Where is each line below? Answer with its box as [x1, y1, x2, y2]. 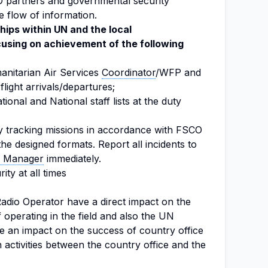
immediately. [44, 153, 101, 165]
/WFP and [156, 66, 201, 78]
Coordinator [102, 66, 156, 78]
